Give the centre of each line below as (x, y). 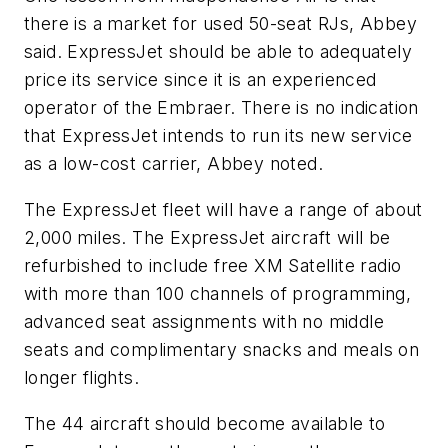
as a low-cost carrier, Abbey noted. (173, 164)
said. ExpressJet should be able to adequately (218, 52)
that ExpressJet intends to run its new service (218, 136)
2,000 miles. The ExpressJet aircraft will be (207, 237)
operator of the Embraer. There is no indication (221, 108)
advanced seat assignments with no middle (204, 321)
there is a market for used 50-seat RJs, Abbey (220, 24)
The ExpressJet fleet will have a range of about (223, 209)
